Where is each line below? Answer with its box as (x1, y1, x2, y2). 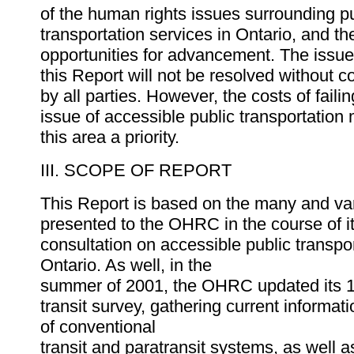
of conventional (40, 317, 156, 337)
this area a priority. (40, 127, 179, 148)
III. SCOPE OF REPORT (40, 160, 232, 181)
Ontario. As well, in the (40, 255, 212, 276)
